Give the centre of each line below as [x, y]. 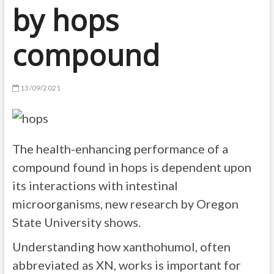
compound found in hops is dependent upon [131, 167]
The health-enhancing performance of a [120, 149]
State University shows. [76, 222]
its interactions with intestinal [95, 185]
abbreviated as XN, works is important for [126, 265]
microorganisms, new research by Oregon [125, 204]
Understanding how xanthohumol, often [121, 246]
